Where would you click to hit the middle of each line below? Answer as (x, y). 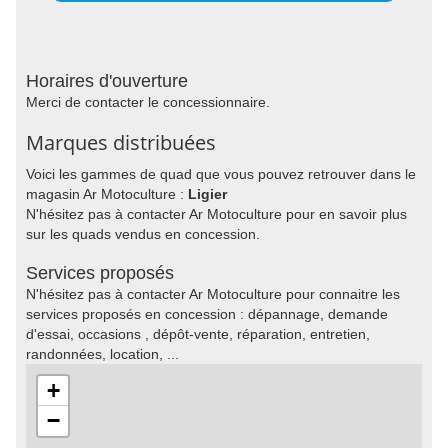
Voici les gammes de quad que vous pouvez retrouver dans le (221, 174)
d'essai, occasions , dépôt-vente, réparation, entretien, (198, 334)
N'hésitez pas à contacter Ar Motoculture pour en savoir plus (216, 214)
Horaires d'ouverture (107, 81)
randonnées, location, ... (102, 354)
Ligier (207, 194)
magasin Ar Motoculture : (107, 194)
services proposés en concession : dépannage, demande (207, 314)
